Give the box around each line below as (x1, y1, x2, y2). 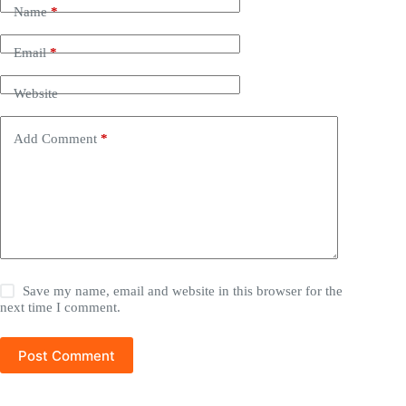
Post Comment (18, 346, 115, 364)
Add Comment (14, 130, 97, 146)
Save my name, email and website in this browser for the (23, 284, 343, 299)
